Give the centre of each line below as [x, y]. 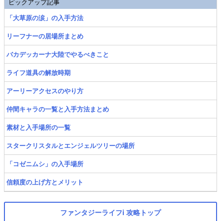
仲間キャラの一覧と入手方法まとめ [58, 109]
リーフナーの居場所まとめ [45, 36]
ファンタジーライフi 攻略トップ [110, 212]
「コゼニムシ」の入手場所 [45, 164]
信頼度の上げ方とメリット [45, 182]
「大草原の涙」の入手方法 [45, 18]
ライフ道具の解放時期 [38, 72]
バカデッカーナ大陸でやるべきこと [58, 54]
